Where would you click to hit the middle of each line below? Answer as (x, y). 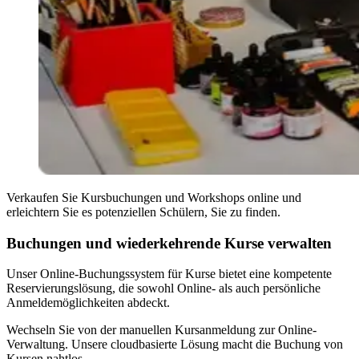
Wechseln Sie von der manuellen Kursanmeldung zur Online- (161, 330)
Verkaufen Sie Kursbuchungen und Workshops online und (154, 197)
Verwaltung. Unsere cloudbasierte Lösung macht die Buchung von (175, 345)
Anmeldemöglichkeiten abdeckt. (88, 303)
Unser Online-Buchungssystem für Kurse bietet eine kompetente (169, 274)
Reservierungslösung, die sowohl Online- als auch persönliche (163, 288)
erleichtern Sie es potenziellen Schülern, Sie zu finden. (143, 212)
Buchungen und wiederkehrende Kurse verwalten (169, 243)
